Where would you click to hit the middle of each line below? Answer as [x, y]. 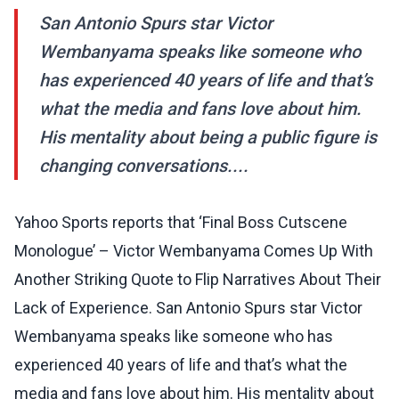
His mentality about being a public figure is [208, 138]
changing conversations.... [144, 166]
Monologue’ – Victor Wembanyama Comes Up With [194, 251]
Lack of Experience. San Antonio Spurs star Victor [188, 308]
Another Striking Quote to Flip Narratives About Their [198, 280]
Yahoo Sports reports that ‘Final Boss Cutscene [181, 223]
